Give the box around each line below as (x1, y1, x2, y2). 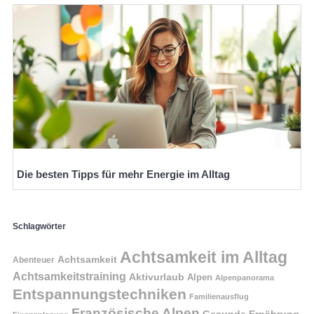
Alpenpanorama (215, 273, 274, 282)
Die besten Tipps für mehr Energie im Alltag (17, 168, 230, 181)
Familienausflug (189, 292, 249, 301)
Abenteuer (13, 255, 55, 266)
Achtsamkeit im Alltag (120, 248, 287, 267)
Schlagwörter (13, 221, 66, 232)
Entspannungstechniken (13, 286, 186, 303)
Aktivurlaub (129, 271, 184, 283)
